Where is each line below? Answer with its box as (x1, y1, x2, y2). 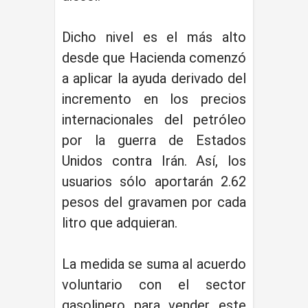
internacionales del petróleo (62, 111, 246, 128)
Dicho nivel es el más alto (62, 28, 246, 45)
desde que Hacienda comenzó (62, 49, 246, 66)
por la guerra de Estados (62, 131, 246, 148)
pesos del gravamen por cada (62, 193, 246, 210)
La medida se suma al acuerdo (62, 255, 246, 272)
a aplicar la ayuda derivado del (62, 69, 246, 87)
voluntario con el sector (62, 276, 246, 293)
